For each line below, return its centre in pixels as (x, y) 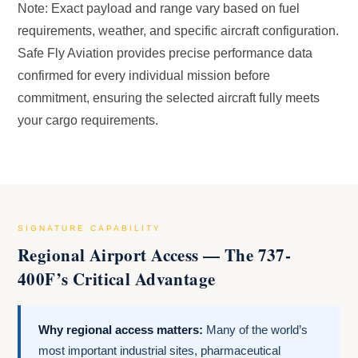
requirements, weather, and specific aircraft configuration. (178, 31)
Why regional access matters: (121, 330)
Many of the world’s (255, 330)
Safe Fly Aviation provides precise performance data (165, 54)
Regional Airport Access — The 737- (155, 255)
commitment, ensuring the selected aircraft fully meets (169, 98)
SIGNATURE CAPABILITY (89, 229)
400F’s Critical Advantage (117, 279)
